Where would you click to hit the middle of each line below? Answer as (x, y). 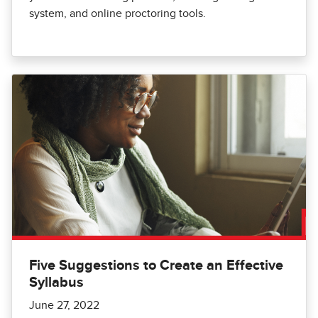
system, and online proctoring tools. (117, 13)
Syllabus (56, 282)
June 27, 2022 (64, 305)
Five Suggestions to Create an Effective (156, 265)
